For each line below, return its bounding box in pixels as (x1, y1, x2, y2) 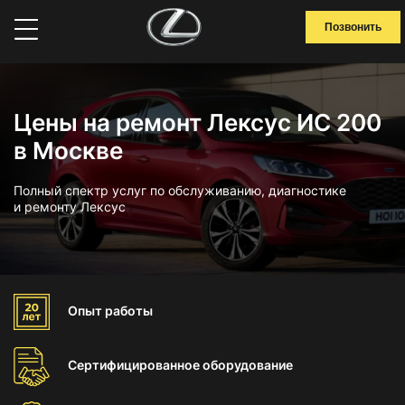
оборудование (202, 357, 293, 372)
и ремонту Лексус (14, 199, 126, 214)
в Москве (14, 137, 123, 165)
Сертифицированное (68, 357, 202, 372)
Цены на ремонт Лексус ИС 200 (14, 108, 381, 137)
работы (105, 303, 153, 318)
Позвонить (325, 21, 381, 33)
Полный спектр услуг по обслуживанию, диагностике (14, 183, 346, 198)
